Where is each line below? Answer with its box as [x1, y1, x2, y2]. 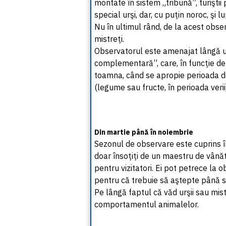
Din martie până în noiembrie [94, 128, 193, 137]
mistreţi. [94, 34, 124, 44]
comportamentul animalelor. [94, 199, 199, 209]
